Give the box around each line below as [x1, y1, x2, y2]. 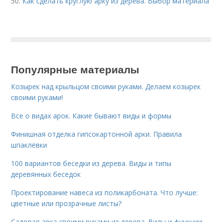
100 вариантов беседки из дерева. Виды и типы [11, 159, 172, 168]
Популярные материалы [11, 61, 140, 77]
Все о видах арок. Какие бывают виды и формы [11, 111, 172, 121]
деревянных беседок [11, 169, 81, 179]
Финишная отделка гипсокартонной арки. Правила [11, 129, 182, 139]
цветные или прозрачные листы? [11, 199, 122, 209]
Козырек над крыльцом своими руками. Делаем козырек [11, 82, 201, 92]
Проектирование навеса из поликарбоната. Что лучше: [11, 188, 198, 198]
